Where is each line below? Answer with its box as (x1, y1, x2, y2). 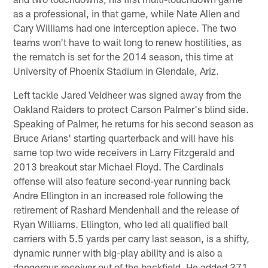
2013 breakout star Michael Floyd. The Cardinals (13, 160, 224, 172)
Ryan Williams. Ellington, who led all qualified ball (13, 217, 229, 230)
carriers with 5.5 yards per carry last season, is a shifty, (13, 232, 250, 244)
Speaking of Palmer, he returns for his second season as (13, 117, 254, 129)
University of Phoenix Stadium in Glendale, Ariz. (13, 64, 220, 77)
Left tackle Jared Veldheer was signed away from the (13, 88, 242, 100)
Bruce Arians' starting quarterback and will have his (13, 131, 234, 144)
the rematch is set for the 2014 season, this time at (13, 50, 234, 62)
